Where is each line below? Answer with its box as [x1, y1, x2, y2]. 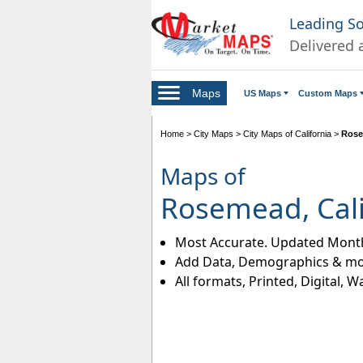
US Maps [244, 88, 281, 98]
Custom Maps [298, 88, 357, 98]
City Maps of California [243, 128, 331, 139]
